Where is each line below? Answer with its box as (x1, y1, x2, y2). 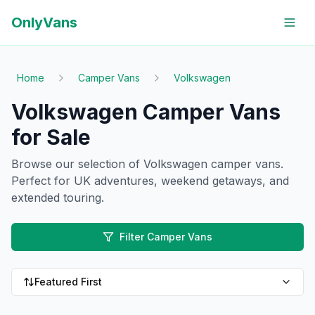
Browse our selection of (11, 157, 143, 171)
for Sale (11, 124, 91, 150)
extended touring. (11, 191, 104, 205)
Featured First (34, 276, 102, 288)
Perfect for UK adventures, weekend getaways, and (11, 174, 289, 188)
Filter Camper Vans (120, 231, 212, 243)
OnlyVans (11, 14, 77, 31)
